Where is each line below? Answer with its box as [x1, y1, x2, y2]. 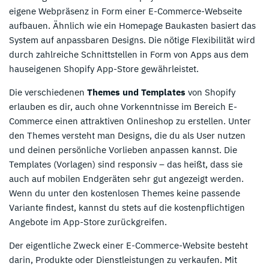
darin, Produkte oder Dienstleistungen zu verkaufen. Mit [9, 253, 237, 265]
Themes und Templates [87, 86, 186, 98]
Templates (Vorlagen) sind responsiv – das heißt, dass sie [9, 158, 243, 170]
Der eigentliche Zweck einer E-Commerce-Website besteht [9, 239, 248, 251]
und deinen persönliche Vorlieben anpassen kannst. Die [9, 144, 237, 156]
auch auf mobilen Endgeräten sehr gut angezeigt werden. [9, 172, 244, 184]
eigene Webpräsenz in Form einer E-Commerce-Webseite [9, 5, 242, 17]
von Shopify [186, 86, 235, 98]
